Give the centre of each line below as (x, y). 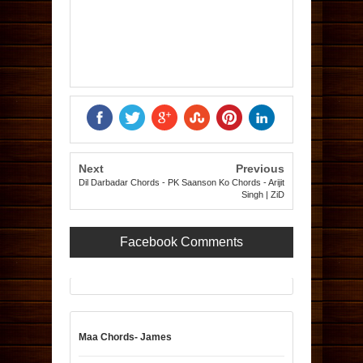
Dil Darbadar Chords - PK (128, 182)
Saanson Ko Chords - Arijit (233, 182)
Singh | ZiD (263, 194)
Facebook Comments (181, 242)
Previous (261, 169)
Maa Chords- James (125, 337)
